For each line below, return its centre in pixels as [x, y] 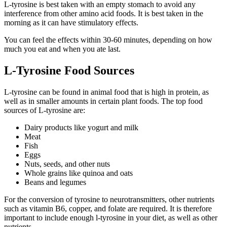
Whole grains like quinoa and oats [79, 173]
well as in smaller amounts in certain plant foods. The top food [103, 101]
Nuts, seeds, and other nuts [67, 164]
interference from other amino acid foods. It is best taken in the [104, 13]
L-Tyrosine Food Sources [69, 70]
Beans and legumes [55, 182]
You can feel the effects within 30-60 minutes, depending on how [108, 40]
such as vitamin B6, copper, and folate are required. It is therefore [108, 208]
